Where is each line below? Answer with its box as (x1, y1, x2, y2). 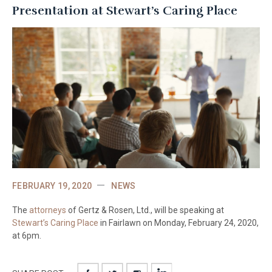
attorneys (29, 205, 66, 216)
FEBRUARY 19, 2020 (12, 181, 92, 191)
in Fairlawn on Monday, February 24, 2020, (98, 218, 259, 228)
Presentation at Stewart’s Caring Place (12, 2, 237, 18)
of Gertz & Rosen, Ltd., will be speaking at (66, 205, 224, 216)
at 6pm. (12, 231, 41, 241)
